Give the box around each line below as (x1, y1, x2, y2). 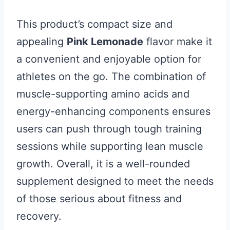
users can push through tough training (16, 123, 202, 135)
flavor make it (143, 35, 212, 48)
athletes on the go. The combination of (16, 70, 206, 83)
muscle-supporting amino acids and (16, 88, 189, 100)
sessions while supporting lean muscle (16, 140, 203, 152)
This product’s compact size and (16, 18, 172, 30)
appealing (16, 35, 67, 48)
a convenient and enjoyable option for (16, 53, 201, 65)
